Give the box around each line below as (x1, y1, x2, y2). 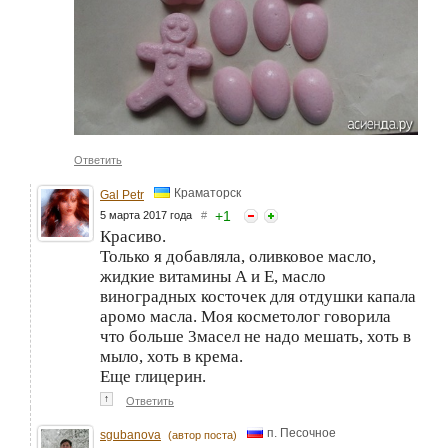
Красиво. (100, 226, 166, 246)
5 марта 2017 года (100, 208, 201, 221)
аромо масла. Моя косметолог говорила (100, 306, 391, 326)
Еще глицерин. (100, 366, 206, 386)
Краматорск (174, 186, 241, 201)
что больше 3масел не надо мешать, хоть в (100, 326, 411, 346)
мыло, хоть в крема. (100, 346, 243, 366)
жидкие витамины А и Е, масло (100, 266, 326, 286)
